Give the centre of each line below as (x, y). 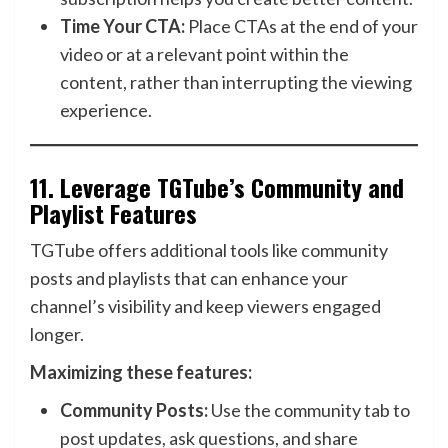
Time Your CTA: (122, 26)
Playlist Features (113, 213)
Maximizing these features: (141, 372)
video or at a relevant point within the (204, 54)
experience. (106, 110)
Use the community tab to (309, 410)
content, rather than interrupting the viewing (236, 82)
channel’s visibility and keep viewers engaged (205, 306)
